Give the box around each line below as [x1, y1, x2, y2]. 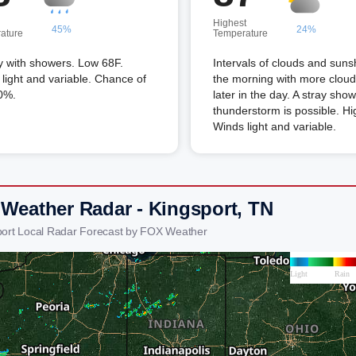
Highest [213, 17, 246, 29]
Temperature [213, 28, 268, 39]
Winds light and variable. [213, 120, 336, 133]
